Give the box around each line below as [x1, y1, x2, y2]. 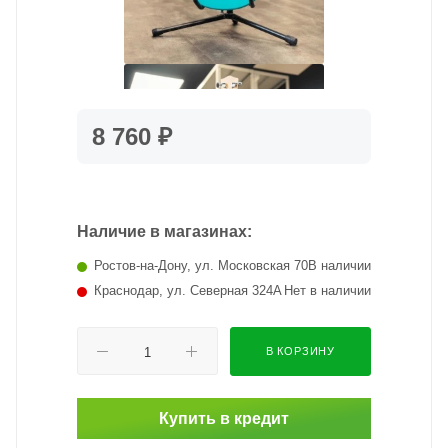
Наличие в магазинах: [77, 223, 252, 240]
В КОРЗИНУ [265, 345, 336, 357]
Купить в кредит [159, 410, 289, 427]
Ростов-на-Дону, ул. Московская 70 [94, 258, 308, 273]
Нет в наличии [284, 283, 371, 298]
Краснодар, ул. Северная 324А [94, 283, 282, 298]
